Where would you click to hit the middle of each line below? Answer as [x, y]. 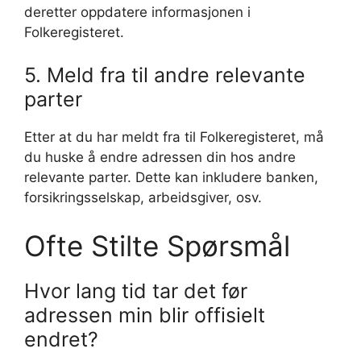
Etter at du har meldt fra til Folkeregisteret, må [174, 137]
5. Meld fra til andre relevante [165, 75]
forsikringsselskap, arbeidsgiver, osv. [143, 197]
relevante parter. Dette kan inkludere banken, [171, 177]
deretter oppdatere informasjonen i [137, 12]
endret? [61, 339]
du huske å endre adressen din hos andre [160, 157]
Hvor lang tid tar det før [136, 290]
